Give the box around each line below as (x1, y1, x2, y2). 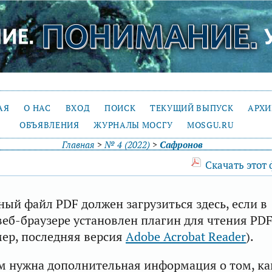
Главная (61, 138, 95, 151)
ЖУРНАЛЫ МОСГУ (93, 119, 173, 131)
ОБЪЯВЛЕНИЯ (19, 119, 80, 131)
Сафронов (159, 138, 203, 151)
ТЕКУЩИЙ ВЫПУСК (150, 102, 234, 114)
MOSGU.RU (186, 119, 234, 131)
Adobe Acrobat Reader (126, 228, 246, 245)
